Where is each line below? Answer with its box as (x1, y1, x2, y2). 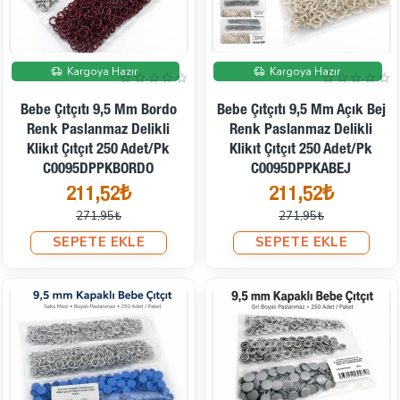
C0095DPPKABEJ (251, 162, 352, 178)
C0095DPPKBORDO (43, 162, 154, 178)
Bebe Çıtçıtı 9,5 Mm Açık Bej (216, 103, 386, 119)
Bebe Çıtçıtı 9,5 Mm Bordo (20, 103, 177, 119)
